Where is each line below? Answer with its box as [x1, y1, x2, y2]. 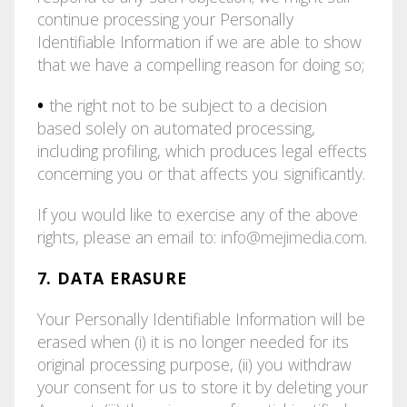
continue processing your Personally [36, 7, 293, 30]
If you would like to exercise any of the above [36, 203, 358, 225]
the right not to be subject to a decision [44, 94, 327, 116]
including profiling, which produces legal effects [36, 139, 367, 162]
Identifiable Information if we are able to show [36, 30, 362, 53]
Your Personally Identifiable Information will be [36, 307, 365, 330]
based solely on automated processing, [36, 116, 315, 139]
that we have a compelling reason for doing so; [36, 53, 364, 75]
